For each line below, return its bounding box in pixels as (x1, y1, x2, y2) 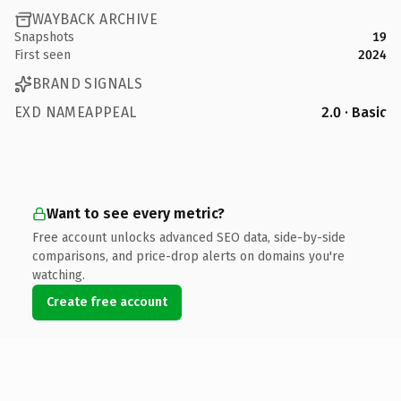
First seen (14, 47, 71, 63)
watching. (32, 267, 85, 283)
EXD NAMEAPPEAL (14, 103, 137, 121)
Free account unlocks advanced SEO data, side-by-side (32, 229, 346, 245)
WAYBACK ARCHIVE (32, 11, 158, 28)
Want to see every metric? (47, 204, 225, 222)
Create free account (47, 294, 167, 310)
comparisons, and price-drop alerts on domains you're (32, 248, 345, 264)
